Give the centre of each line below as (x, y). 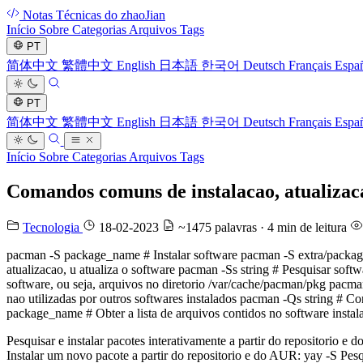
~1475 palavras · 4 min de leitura (263, 228)
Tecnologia (53, 228)
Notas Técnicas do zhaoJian (94, 15)
